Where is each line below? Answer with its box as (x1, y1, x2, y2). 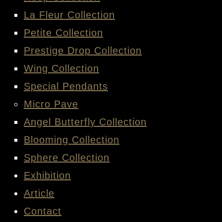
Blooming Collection (24, 134, 119, 145)
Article (24, 188, 55, 199)
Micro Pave (24, 99, 78, 110)
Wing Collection (24, 63, 99, 74)
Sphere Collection (24, 152, 110, 163)
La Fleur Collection (24, 9, 115, 20)
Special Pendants (24, 81, 108, 92)
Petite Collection (24, 27, 103, 38)
